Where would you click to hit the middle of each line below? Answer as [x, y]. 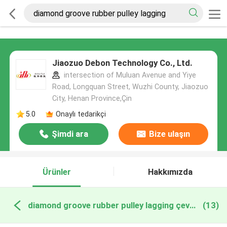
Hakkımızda [171, 172]
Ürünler [56, 172]
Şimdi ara [70, 134]
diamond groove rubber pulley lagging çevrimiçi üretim [192, 205]
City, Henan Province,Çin [92, 99]
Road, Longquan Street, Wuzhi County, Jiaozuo [130, 87]
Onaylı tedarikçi [81, 114]
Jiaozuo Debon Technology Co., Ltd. [122, 63]
